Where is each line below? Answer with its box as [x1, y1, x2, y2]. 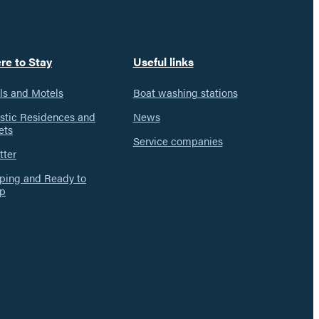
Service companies [132, 132, 223, 148]
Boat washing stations [132, 84, 238, 100]
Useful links [132, 53, 194, 70]
